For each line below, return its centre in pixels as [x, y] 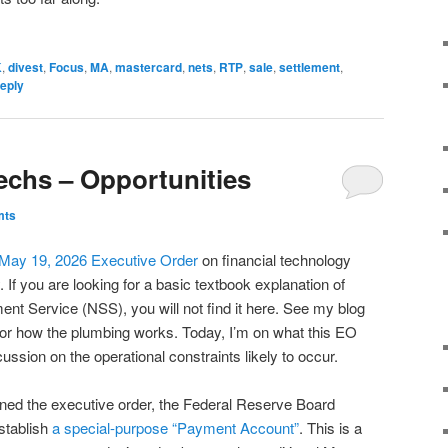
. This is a [330, 428]
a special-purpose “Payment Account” [175, 428]
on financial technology [276, 259]
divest [25, 66]
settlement [309, 66]
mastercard [148, 66]
